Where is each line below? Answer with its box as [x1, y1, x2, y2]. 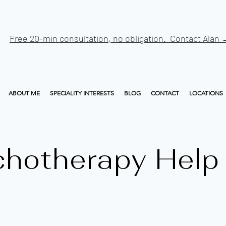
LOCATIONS [189, 89, 223, 97]
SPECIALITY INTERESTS [50, 89, 114, 97]
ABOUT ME [9, 89, 40, 97]
